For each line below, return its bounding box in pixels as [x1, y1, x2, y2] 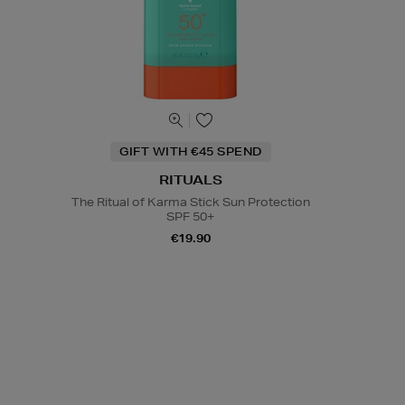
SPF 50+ [166, 209, 215, 225]
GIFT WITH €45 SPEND [119, 144, 262, 160]
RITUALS [158, 172, 222, 189]
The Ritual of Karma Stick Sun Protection [71, 194, 310, 211]
